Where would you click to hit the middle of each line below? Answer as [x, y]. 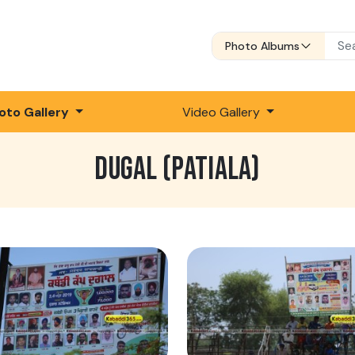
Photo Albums [262, 46]
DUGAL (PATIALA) [177, 170]
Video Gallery [223, 112]
